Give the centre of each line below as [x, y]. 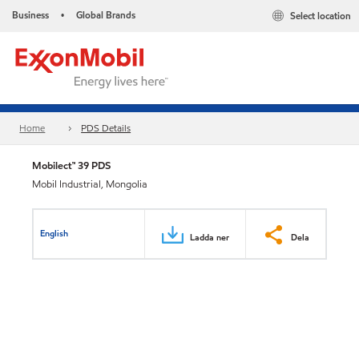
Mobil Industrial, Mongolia [90, 184]
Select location [321, 16]
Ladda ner [210, 237]
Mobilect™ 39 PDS [71, 165]
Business [30, 15]
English [54, 233]
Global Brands [106, 15]
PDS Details [106, 128]
